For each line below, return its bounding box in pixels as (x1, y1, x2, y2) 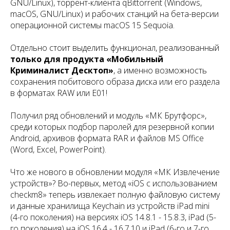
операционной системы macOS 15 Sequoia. (10, 20, 175, 31)
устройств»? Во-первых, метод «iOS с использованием (10, 178, 217, 189)
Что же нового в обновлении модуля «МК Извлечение (10, 166, 220, 178)
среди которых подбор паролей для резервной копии (10, 121, 214, 133)
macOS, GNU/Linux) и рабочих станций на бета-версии (10, 8, 219, 20)
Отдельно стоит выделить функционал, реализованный (10, 42, 219, 54)
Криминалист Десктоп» (10, 65, 113, 76)
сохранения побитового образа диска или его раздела (10, 76, 220, 88)
